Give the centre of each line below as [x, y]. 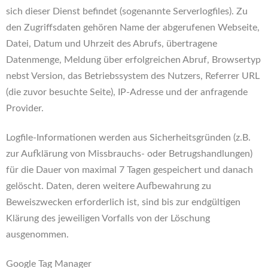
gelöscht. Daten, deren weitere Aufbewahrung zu [109, 186]
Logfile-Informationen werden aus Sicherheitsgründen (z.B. [128, 138]
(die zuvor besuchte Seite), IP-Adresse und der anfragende [127, 92]
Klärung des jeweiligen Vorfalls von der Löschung [108, 218]
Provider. [25, 108]
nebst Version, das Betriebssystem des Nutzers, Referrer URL [133, 76]
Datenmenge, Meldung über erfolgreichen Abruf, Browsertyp [133, 60]
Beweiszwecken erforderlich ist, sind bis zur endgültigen [123, 202]
